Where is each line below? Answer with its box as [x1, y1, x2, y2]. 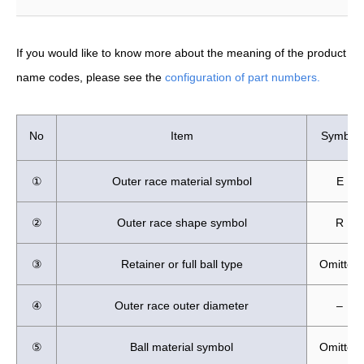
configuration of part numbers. [165, 70, 320, 84]
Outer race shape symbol [116, 215, 247, 229]
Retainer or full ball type [120, 257, 243, 271]
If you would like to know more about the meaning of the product [16, 45, 346, 59]
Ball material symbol [130, 340, 233, 353]
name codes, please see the [16, 70, 165, 84]
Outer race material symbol [111, 174, 252, 188]
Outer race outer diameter [115, 298, 249, 312]
